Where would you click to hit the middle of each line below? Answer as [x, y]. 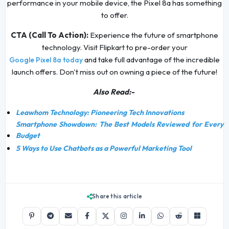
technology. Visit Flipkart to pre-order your [114, 48]
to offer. [114, 15]
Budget [28, 136]
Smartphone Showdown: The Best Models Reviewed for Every [120, 124]
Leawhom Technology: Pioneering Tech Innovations [100, 113]
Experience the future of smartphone [153, 35]
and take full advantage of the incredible [151, 60]
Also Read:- [114, 92]
